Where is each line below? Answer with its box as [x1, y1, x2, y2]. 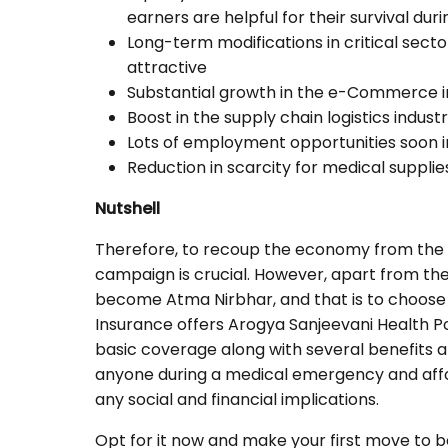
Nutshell [95, 197, 160, 221]
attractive [127, 56, 207, 80]
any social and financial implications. [95, 388, 383, 412]
